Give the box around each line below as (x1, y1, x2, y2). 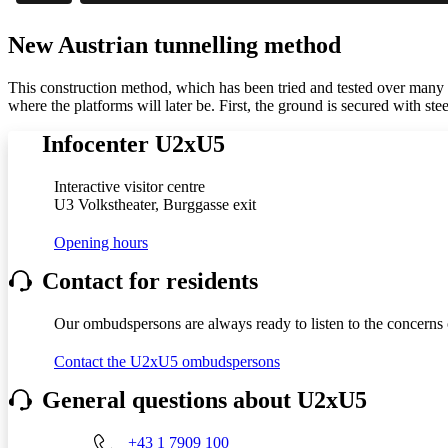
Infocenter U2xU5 (42, 130, 225, 157)
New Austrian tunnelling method (8, 31, 341, 58)
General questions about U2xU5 (42, 386, 367, 413)
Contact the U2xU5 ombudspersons (54, 352, 280, 370)
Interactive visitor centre (54, 177, 205, 195)
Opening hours (54, 233, 148, 251)
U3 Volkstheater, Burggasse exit (54, 195, 256, 213)
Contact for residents (42, 267, 258, 294)
